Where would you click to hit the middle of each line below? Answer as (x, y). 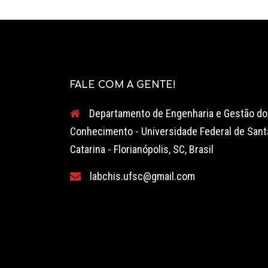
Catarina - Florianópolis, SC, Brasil (142, 150)
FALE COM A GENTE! (123, 85)
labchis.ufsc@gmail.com (142, 176)
